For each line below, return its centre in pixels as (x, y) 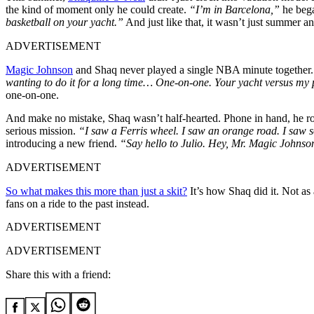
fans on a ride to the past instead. (77, 203)
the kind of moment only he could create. (96, 9)
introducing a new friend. (61, 143)
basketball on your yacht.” (64, 22)
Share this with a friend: (58, 274)
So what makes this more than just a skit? (96, 191)
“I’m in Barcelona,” (233, 9)
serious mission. (41, 130)
